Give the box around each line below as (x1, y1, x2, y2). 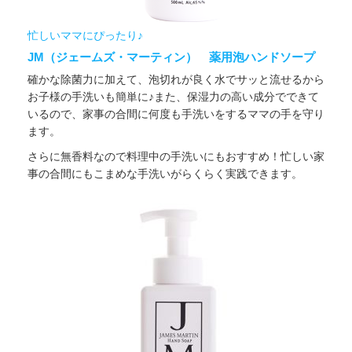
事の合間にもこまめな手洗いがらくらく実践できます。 (27, 167, 302, 181)
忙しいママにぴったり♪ (27, 28, 143, 42)
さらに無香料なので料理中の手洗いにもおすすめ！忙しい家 (27, 150, 324, 163)
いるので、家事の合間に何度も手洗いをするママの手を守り (27, 107, 324, 120)
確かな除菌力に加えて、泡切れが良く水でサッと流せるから (27, 72, 324, 86)
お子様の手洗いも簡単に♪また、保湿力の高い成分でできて (27, 90, 319, 103)
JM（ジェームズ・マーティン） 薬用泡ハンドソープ (27, 49, 315, 64)
